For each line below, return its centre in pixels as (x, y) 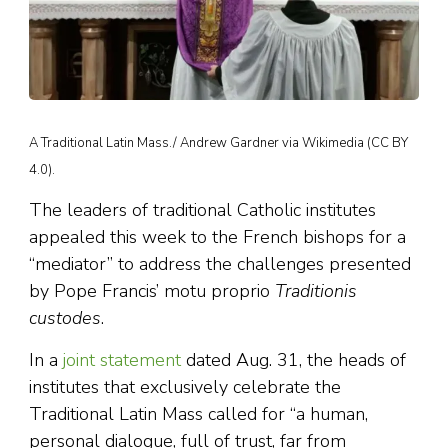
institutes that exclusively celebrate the (185, 387)
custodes (65, 318)
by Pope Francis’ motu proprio (152, 291)
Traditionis (316, 291)
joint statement (122, 360)
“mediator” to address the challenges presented (220, 264)
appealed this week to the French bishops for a (217, 237)
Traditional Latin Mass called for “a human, (198, 414)
